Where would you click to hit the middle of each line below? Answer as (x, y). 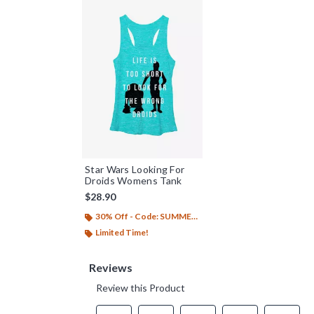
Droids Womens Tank (134, 181)
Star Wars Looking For (135, 170)
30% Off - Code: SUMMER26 (143, 217)
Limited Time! (122, 233)
